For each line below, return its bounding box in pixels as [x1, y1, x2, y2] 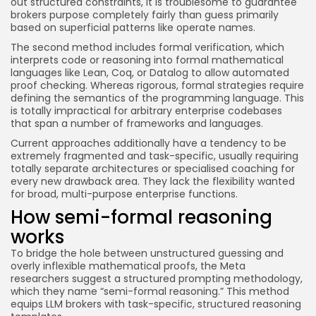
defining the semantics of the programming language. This [11, 91, 304, 105]
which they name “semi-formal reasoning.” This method [11, 284, 289, 298]
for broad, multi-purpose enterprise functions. [11, 187, 238, 201]
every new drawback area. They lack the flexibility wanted [11, 174, 295, 188]
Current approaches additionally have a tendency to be [11, 136, 286, 150]
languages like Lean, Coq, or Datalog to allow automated [11, 66, 289, 80]
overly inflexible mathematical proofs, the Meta [11, 259, 245, 273]
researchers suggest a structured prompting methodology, [11, 272, 303, 286]
